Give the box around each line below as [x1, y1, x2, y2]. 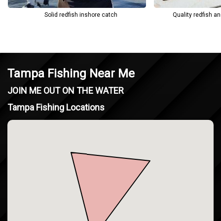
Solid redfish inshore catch [44, 11, 117, 18]
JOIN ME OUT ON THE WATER [7, 85, 124, 96]
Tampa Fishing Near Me [7, 67, 135, 80]
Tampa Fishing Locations [7, 102, 105, 112]
